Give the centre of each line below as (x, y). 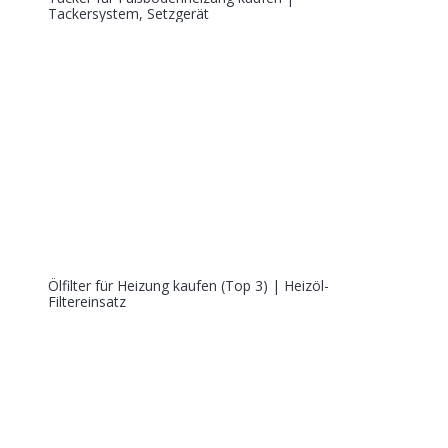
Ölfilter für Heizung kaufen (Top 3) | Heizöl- (188, 285)
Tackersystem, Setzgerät (128, 13)
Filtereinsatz (87, 301)
